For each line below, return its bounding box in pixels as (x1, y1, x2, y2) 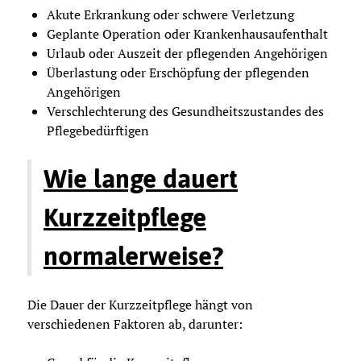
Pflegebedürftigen (47, 121, 149, 139)
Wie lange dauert (44, 163, 238, 193)
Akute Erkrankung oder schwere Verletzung (47, 5, 294, 23)
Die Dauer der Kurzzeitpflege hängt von (27, 295, 253, 313)
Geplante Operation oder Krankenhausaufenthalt (47, 24, 328, 43)
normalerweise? (44, 240, 223, 271)
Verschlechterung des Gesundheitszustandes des (47, 102, 324, 120)
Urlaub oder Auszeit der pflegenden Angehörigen (47, 44, 328, 62)
